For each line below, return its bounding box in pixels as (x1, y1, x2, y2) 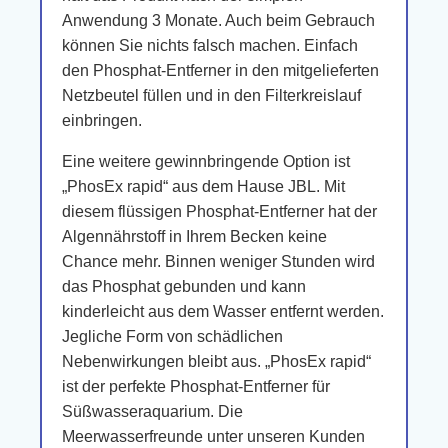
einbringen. (62, 112, 142, 129)
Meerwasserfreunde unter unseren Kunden (62, 428, 365, 445)
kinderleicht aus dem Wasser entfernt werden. (62, 303, 384, 320)
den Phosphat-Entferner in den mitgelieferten (62, 62, 379, 79)
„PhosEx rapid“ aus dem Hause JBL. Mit (62, 178, 345, 195)
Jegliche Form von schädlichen (62, 328, 283, 345)
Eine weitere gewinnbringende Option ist (62, 153, 350, 170)
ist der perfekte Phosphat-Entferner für (62, 378, 330, 395)
